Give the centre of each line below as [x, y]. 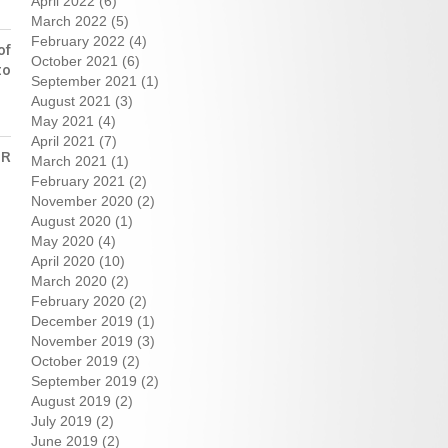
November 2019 [82, 341]
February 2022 [78, 41]
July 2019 [61, 421]
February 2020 [78, 301]
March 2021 [69, 161]
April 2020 [63, 261]
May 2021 [62, 121]
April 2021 [63, 141]
